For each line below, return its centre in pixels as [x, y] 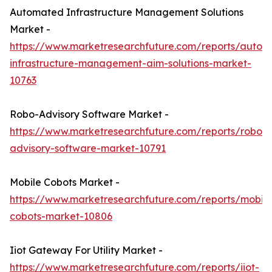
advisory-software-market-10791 [88, 148]
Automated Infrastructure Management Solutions [127, 12]
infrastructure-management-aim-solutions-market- [131, 63]
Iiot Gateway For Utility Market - [86, 250]
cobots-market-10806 [61, 216]
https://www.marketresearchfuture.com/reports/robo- [138, 131]
